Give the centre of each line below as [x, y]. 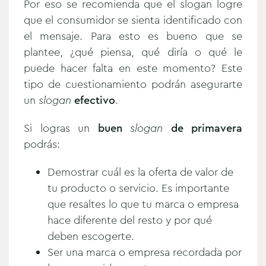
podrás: [42, 144]
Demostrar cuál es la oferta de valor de [140, 172]
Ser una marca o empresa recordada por [145, 252]
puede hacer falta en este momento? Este [133, 68]
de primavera [202, 128]
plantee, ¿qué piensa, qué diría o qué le [133, 52]
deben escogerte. [91, 236]
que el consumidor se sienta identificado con [133, 20]
